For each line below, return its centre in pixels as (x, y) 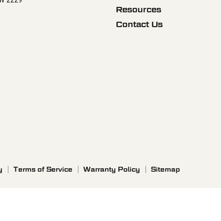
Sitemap (166, 169)
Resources (138, 9)
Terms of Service (43, 169)
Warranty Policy (112, 169)
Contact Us (139, 24)
